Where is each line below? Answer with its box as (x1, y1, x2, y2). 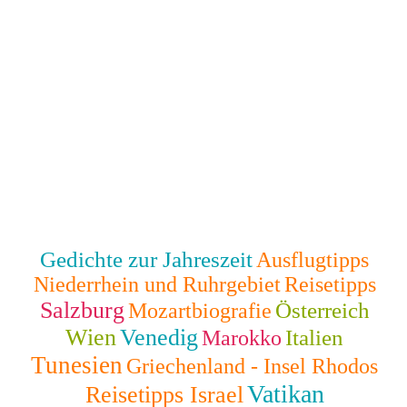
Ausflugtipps (256, 247, 369, 272)
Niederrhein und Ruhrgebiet (33, 272, 281, 296)
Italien (285, 324, 343, 350)
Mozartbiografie (127, 298, 272, 323)
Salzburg (39, 296, 124, 323)
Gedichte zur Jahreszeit (40, 246, 253, 272)
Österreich (274, 297, 370, 323)
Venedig (120, 323, 198, 351)
